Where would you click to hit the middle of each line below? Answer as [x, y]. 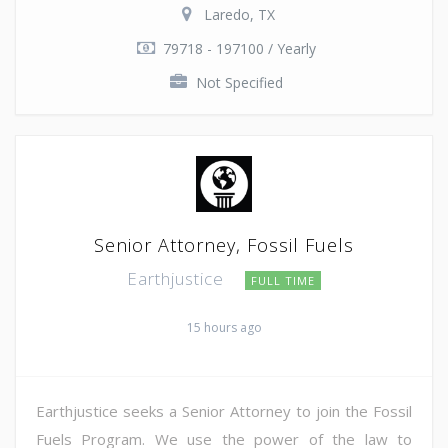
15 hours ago [224, 327]
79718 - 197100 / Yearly [239, 48]
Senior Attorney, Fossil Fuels [224, 244]
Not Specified [239, 82]
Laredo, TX [239, 14]
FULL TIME [283, 280]
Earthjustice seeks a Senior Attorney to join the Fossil [224, 410]
